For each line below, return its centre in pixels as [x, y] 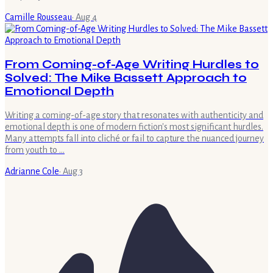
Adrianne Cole [32, 171]
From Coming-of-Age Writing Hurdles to [132, 64]
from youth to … [35, 150]
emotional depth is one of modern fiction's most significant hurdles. [134, 126]
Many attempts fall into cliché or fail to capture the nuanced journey [134, 138]
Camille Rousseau [38, 17]
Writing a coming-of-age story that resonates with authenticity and [134, 115]
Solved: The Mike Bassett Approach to [126, 78]
